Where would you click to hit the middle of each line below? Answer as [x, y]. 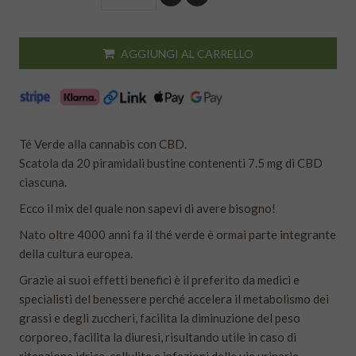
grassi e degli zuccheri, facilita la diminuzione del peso [160, 318]
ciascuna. [43, 182]
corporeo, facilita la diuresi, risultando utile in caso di [158, 337]
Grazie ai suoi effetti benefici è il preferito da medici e [159, 280]
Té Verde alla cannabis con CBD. [103, 144]
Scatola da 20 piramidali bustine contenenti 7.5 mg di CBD [171, 163]
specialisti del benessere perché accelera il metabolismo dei [174, 299]
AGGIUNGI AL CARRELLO [187, 54]
